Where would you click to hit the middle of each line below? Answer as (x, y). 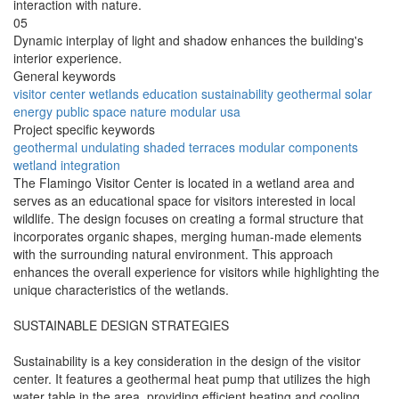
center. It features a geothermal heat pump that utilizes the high (192, 379)
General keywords (65, 76)
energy (33, 112)
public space (91, 112)
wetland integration (67, 165)
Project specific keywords (84, 130)
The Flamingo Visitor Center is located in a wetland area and (184, 183)
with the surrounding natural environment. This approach (173, 254)
